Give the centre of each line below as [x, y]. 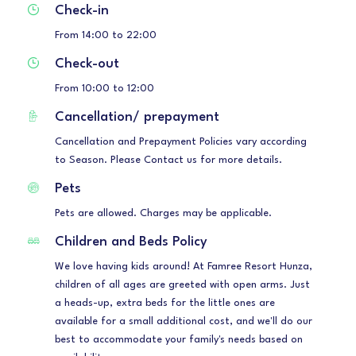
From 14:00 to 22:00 [106, 36]
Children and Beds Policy [131, 242]
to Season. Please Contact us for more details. [168, 161]
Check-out [87, 64]
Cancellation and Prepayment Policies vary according [181, 142]
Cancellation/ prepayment [137, 118]
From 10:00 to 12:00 [104, 89]
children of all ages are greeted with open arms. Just [182, 285]
